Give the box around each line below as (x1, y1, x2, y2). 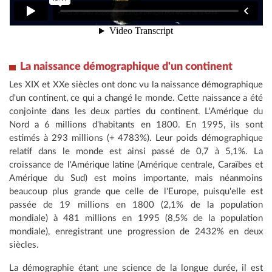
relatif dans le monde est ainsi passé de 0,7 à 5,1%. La (9, 147, 263, 157)
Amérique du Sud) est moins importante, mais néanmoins (9, 174, 263, 183)
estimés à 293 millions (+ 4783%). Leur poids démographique (9, 134, 263, 143)
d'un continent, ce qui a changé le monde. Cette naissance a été (9, 93, 263, 103)
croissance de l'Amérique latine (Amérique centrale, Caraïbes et (9, 160, 263, 170)
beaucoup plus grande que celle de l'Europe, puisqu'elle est (9, 187, 263, 197)
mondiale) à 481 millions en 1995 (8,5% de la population (9, 214, 263, 223)
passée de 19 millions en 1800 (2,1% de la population (9, 200, 263, 210)
